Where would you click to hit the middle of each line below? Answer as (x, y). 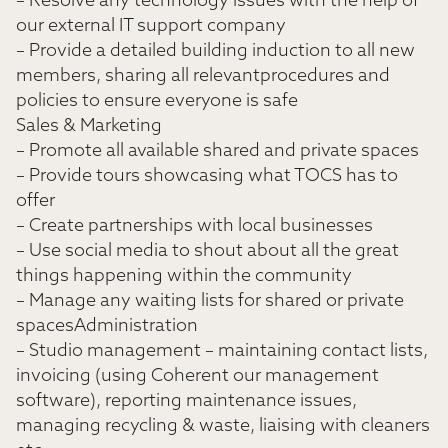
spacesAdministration (107, 326)
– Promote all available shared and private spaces (217, 151)
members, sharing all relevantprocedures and (203, 76)
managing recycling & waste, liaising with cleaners (223, 426)
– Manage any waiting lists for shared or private (210, 301)
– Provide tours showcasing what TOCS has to (207, 176)
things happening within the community (184, 276)
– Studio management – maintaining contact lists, (222, 351)
